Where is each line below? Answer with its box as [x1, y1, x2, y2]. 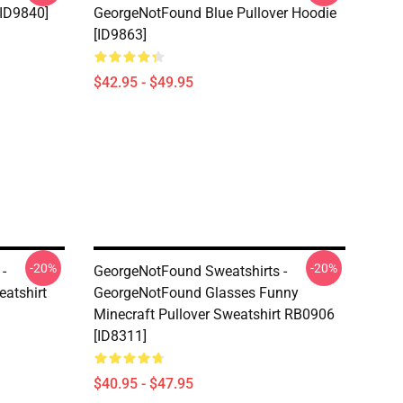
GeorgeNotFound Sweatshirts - [94, 263, 287, 280]
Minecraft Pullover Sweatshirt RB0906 [94, 306, 335, 323]
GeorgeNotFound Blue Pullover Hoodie [94, 4, 336, 22]
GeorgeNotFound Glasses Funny [94, 284, 299, 301]
